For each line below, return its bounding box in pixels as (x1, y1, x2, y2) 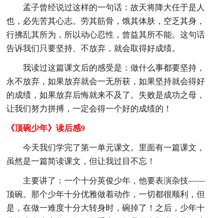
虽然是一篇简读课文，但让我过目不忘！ (6, 156, 156, 166)
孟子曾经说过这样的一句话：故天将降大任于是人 (23, 2, 205, 12)
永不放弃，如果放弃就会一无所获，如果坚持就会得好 (6, 76, 205, 86)
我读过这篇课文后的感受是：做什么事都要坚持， (23, 63, 205, 73)
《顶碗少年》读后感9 (6, 123, 86, 133)
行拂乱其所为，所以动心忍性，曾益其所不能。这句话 (6, 30, 205, 39)
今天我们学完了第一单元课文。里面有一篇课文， (23, 143, 205, 152)
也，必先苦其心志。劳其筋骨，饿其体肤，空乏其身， (6, 16, 205, 26)
